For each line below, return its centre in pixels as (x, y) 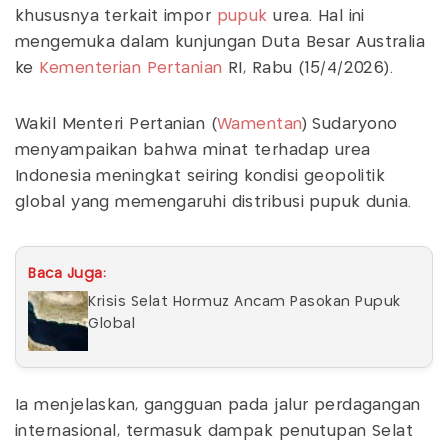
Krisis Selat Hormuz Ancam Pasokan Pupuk (244, 301)
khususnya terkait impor (116, 16)
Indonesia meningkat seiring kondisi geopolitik (200, 176)
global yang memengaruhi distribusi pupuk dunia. (213, 202)
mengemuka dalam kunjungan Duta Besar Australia (220, 42)
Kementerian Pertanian (131, 68)
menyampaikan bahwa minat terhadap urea (193, 150)
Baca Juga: (67, 273)
